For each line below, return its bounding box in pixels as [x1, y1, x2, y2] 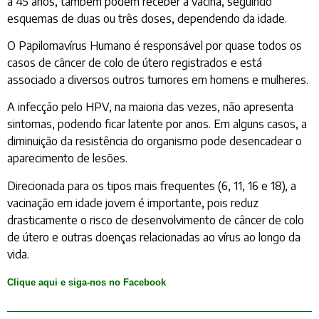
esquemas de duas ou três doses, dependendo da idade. [7, 11, 287, 26]
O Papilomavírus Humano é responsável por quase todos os [7, 38, 302, 53]
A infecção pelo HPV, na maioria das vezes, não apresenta [7, 100, 293, 115]
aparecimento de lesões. [7, 151, 127, 166]
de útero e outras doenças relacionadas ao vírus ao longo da [7, 229, 300, 244]
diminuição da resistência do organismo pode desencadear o [7, 134, 302, 149]
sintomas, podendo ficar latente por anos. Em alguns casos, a [7, 117, 307, 132]
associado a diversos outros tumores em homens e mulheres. [7, 72, 308, 87]
